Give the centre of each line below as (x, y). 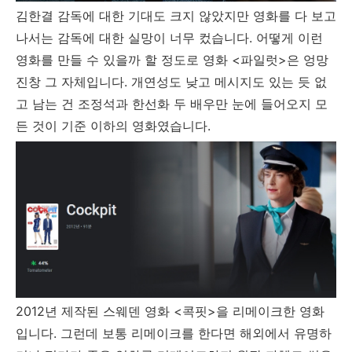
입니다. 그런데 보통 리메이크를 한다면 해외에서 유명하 (174, 334)
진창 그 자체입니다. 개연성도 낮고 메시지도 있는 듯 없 (171, 82)
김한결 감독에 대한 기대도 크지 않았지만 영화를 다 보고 (176, 16)
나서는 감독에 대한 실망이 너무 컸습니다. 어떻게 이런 (169, 38)
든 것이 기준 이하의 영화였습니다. (115, 126)
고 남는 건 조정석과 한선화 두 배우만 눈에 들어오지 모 (172, 104)
